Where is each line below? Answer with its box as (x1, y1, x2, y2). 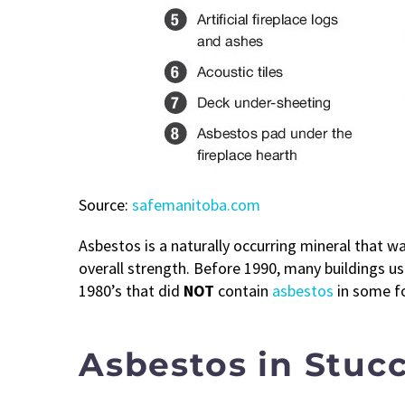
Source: (79, 193, 132, 215)
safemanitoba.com (132, 193, 260, 215)
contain (214, 279, 272, 301)
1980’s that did (79, 279, 184, 301)
